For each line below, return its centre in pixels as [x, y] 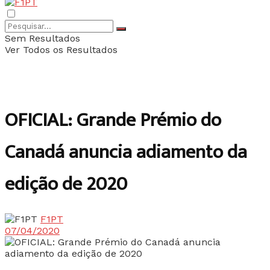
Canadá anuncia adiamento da [126, 152]
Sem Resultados [42, 38]
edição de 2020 [66, 184]
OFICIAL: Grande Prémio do [113, 121]
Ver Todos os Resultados [61, 50]
